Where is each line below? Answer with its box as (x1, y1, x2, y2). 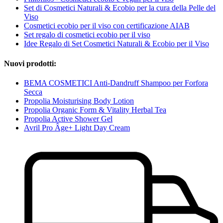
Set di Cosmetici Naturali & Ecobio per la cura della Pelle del (24, 3, 216, 12)
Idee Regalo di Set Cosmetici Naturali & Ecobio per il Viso (24, 39, 209, 48)
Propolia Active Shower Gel (24, 114, 112, 123)
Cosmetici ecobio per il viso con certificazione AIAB (24, 21, 190, 30)
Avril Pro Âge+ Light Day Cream (24, 123, 130, 132)
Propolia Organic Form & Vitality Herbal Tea (24, 106, 166, 114)
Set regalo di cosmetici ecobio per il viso (24, 30, 150, 39)
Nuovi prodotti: (4, 59, 56, 68)
